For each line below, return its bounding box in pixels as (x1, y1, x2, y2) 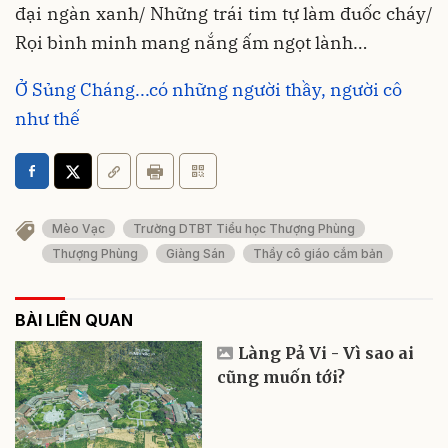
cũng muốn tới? (217, 366, 346, 387)
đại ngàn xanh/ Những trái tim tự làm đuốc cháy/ (15, 2, 433, 26)
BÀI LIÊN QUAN (15, 309, 133, 330)
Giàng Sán (166, 245, 225, 261)
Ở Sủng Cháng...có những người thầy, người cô (15, 78, 402, 102)
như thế (15, 107, 80, 131)
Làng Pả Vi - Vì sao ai (238, 342, 415, 363)
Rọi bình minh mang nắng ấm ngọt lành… (15, 31, 367, 55)
